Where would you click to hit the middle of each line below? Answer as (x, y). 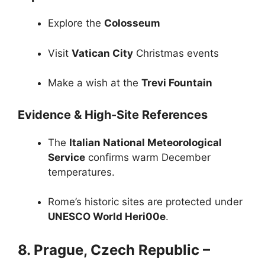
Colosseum (132, 23)
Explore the (76, 23)
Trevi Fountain (177, 83)
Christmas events (176, 53)
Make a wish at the (95, 83)
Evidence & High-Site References (113, 114)
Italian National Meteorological (146, 142)
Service (67, 157)
